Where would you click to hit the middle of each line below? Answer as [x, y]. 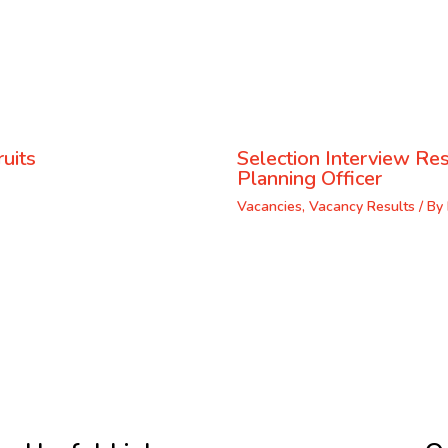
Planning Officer [309, 178]
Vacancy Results [361, 206]
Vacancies [269, 206]
